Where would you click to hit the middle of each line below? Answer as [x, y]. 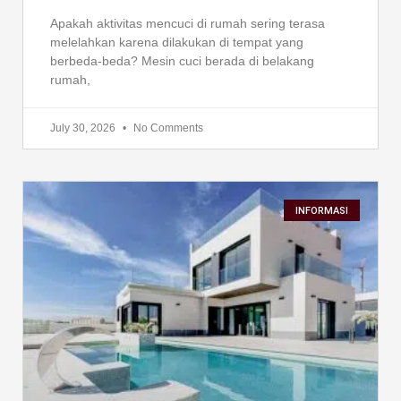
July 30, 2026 [84, 128]
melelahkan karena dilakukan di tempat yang [177, 43]
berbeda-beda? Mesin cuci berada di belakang [182, 61]
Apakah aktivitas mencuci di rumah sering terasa [188, 24]
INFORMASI [321, 210]
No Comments [167, 128]
